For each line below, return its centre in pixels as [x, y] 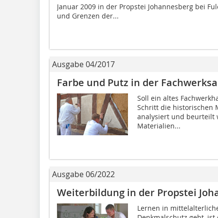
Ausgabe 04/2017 [83, 64]
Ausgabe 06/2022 [83, 174]
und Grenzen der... [88, 16]
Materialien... [159, 126]
